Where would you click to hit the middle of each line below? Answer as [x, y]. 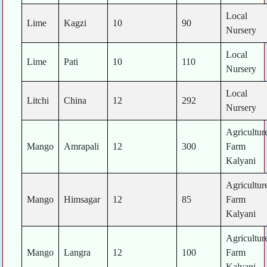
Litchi [38, 100]
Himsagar [82, 199]
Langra [77, 252]
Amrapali [82, 146]
